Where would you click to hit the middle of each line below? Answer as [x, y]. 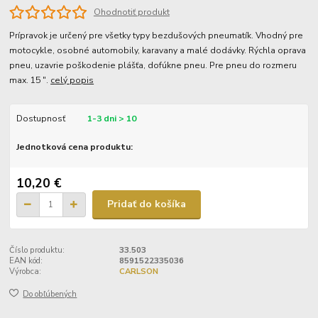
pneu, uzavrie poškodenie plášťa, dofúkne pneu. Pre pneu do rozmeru [153, 66]
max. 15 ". [30, 81]
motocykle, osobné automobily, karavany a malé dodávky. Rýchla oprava [158, 51]
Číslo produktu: [37, 250]
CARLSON [138, 271]
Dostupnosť [40, 119]
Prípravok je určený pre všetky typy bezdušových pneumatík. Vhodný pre [157, 36]
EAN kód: [26, 261]
